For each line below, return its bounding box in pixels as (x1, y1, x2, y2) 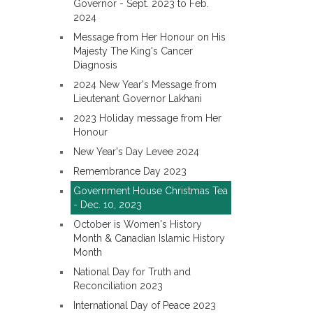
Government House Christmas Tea (73, 185, 228, 196)
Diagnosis (73, 59, 117, 71)
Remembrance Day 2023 (73, 166, 187, 177)
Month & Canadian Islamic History (73, 233, 225, 244)
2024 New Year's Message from (73, 79, 217, 90)
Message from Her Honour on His (73, 31, 226, 43)
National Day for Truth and (73, 266, 191, 277)
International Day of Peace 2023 (73, 300, 216, 311)
